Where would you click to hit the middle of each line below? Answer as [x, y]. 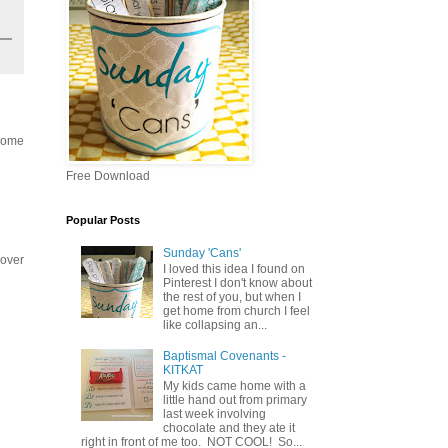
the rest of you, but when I [231, 297]
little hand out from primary [234, 400]
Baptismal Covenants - [224, 355]
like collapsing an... [214, 325]
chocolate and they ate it [228, 428]
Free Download [108, 176]
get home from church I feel [236, 311]
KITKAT [182, 369]
